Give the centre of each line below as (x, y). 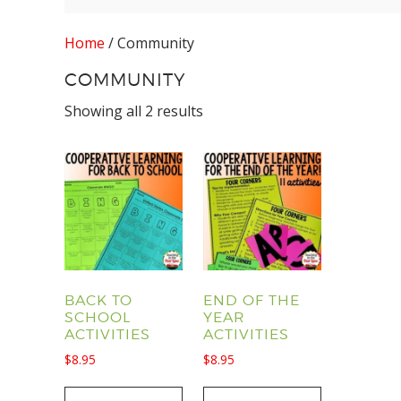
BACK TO (98, 301)
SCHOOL (98, 318)
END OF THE (252, 301)
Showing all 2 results (134, 111)
